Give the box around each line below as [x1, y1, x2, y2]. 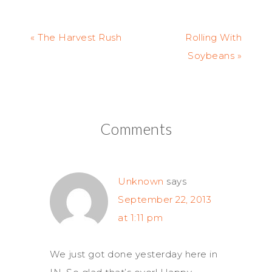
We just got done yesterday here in [50, 248, 217, 260]
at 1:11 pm [118, 212, 163, 223]
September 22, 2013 [118, 194, 211, 205]
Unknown [118, 175, 164, 187]
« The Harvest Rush [30, 32, 121, 43]
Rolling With [185, 32, 242, 43]
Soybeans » [188, 50, 242, 61]
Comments [100, 120, 172, 138]
